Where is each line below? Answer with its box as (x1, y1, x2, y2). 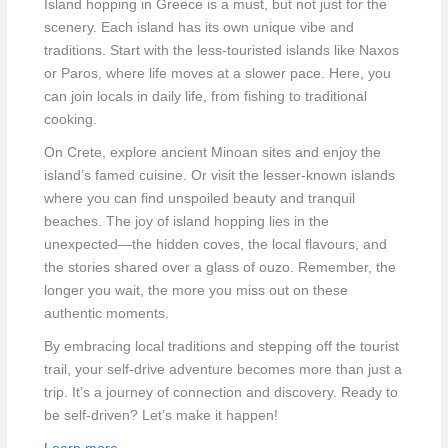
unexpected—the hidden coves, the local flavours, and (43, 237, 387, 253)
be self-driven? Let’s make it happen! (43, 408, 278, 424)
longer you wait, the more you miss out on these (43, 283, 348, 299)
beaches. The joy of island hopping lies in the (43, 214, 329, 230)
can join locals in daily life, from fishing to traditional (43, 89, 367, 105)
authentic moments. (43, 306, 169, 322)
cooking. (43, 112, 97, 128)
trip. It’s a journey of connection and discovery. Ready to (43, 385, 398, 401)
